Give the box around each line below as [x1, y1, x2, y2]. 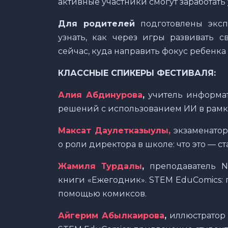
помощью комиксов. [58, 188, 147, 198]
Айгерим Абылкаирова [58, 210, 164, 220]
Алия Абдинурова [58, 90, 142, 100]
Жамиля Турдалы [58, 161, 142, 171]
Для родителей [58, 18, 135, 28]
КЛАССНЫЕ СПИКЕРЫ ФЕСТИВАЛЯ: [58, 68, 216, 78]
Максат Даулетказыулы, [58, 125, 170, 135]
